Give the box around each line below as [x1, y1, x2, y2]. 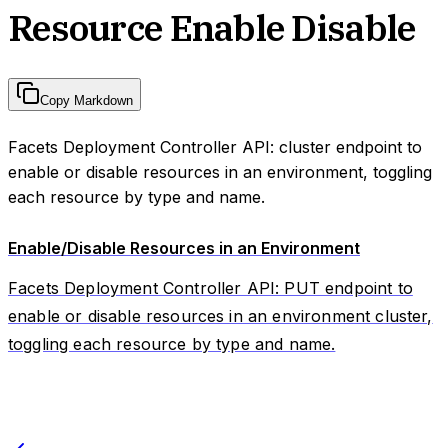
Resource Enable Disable [8, 3, 416, 51]
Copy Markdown [40, 92, 133, 108]
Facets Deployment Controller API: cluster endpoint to [8, 136, 422, 157]
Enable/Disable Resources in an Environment [8, 237, 360, 258]
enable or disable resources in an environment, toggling [8, 161, 432, 182]
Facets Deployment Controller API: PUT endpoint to [8, 277, 413, 298]
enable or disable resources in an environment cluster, [8, 305, 433, 326]
